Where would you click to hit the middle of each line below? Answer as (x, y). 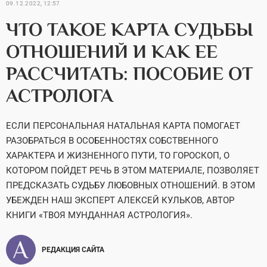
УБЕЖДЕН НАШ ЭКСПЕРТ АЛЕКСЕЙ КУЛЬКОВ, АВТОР (120, 200)
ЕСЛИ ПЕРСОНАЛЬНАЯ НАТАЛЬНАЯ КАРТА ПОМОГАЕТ (123, 126)
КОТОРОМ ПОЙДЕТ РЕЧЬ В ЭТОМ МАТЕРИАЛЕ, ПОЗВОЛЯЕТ (133, 170)
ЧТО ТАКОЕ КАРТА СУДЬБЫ (130, 29)
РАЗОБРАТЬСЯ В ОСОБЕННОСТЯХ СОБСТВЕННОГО (112, 141)
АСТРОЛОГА (60, 95)
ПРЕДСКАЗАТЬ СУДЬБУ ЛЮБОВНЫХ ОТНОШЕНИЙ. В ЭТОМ (131, 185)
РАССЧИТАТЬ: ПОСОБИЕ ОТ (129, 73)
